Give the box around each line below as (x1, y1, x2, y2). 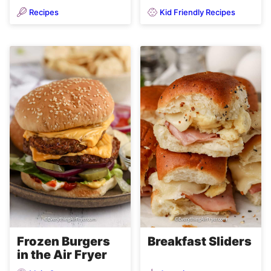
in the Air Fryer (17, 247, 107, 263)
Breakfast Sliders (148, 234, 252, 249)
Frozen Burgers (17, 234, 110, 249)
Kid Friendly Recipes (160, 7, 235, 17)
